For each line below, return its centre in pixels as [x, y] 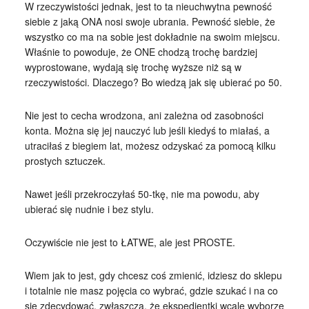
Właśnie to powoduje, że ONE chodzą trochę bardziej [141, 51]
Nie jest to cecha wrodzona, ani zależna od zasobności [144, 115]
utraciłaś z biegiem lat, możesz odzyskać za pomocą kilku [150, 145]
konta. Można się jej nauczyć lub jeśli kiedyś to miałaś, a [147, 130]
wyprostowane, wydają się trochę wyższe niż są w [133, 67]
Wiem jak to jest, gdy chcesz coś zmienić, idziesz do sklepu [153, 275]
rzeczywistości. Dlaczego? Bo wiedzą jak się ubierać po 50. [153, 82]
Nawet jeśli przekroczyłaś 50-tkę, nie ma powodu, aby [142, 193]
